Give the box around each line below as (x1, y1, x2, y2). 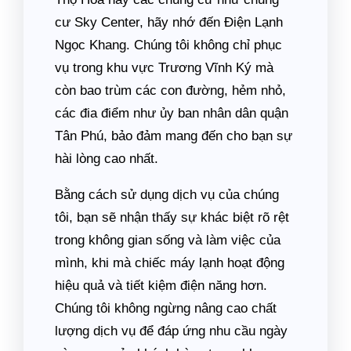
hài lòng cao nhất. (55, 151, 158, 166)
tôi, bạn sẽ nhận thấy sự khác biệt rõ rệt (55, 210, 289, 225)
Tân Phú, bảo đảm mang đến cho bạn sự (55, 128, 292, 143)
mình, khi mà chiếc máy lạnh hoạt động (55, 255, 284, 270)
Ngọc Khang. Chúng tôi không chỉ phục (55, 38, 282, 52)
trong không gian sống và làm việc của (55, 233, 280, 248)
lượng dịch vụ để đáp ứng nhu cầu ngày (55, 324, 288, 338)
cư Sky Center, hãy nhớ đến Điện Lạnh (55, 15, 283, 30)
